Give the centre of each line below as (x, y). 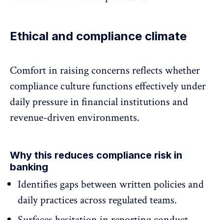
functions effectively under (149, 86)
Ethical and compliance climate (98, 36)
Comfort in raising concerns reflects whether (105, 71)
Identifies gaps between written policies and (111, 185)
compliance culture (51, 86)
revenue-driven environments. (75, 118)
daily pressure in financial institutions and (99, 102)
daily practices (48, 200)
